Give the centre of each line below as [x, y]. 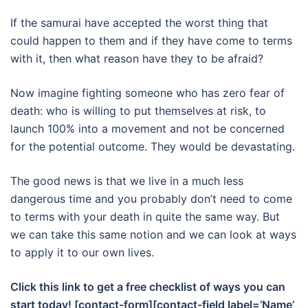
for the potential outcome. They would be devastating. [153, 146]
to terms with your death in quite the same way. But [145, 216]
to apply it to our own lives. [82, 252]
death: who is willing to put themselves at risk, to [138, 110]
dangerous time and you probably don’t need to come [151, 198]
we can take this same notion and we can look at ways [153, 234]
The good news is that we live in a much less [127, 180]
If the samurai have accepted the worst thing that [139, 22]
